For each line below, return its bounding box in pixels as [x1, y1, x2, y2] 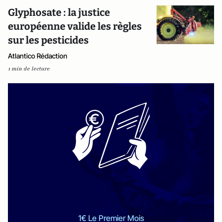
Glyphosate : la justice [8, 6, 110, 19]
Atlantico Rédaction [8, 52, 67, 60]
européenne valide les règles [8, 20, 142, 33]
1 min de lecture [8, 65, 50, 73]
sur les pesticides [8, 34, 89, 47]
